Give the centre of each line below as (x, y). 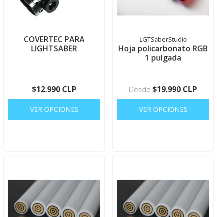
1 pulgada (163, 58)
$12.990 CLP (54, 89)
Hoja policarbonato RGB (163, 48)
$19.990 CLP (175, 89)
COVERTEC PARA (54, 39)
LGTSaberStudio (163, 39)
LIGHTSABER (54, 48)
